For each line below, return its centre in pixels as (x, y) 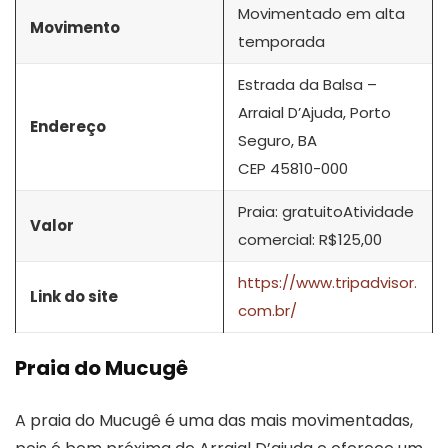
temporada (281, 41)
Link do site (74, 296)
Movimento (75, 27)
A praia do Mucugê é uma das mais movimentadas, (214, 420)
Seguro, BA (277, 140)
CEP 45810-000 (293, 168)
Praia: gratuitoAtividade (326, 211)
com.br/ (267, 310)
